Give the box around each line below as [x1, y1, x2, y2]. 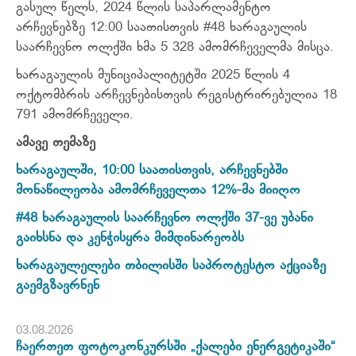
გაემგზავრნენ [16, 278, 99, 295]
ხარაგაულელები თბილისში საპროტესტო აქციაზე [16, 258, 326, 275]
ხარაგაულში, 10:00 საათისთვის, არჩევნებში [16, 163, 288, 180]
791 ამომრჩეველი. [16, 107, 133, 124]
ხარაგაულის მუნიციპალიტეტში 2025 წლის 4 [16, 68, 290, 84]
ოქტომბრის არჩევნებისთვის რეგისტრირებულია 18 [16, 87, 337, 104]
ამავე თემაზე [16, 135, 95, 152]
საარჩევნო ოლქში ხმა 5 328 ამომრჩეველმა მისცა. [16, 40, 334, 56]
